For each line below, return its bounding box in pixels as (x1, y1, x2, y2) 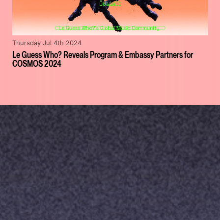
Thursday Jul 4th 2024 (12, 39, 82, 47)
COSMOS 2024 (12, 58, 61, 69)
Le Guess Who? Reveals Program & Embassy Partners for (12, 49, 193, 60)
